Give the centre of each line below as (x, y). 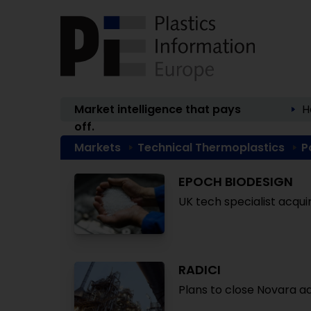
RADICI (200, 270)
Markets (98, 148)
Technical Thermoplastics (211, 148)
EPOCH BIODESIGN (236, 182)
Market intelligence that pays (158, 109)
